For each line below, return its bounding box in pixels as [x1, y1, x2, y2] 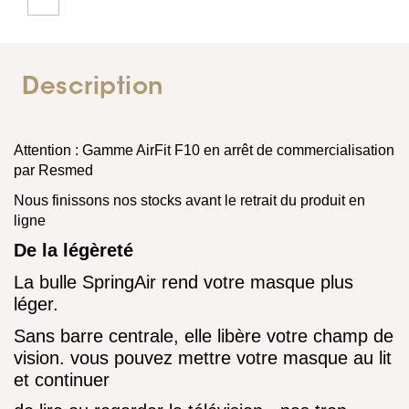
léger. [14, 293, 58, 314]
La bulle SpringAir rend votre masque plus [14, 271, 353, 292]
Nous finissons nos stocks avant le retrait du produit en [14, 192, 365, 208]
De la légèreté [14, 240, 133, 261]
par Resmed [14, 163, 93, 178]
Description [22, 77, 163, 100]
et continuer [14, 369, 110, 390]
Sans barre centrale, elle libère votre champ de [14, 325, 393, 346]
